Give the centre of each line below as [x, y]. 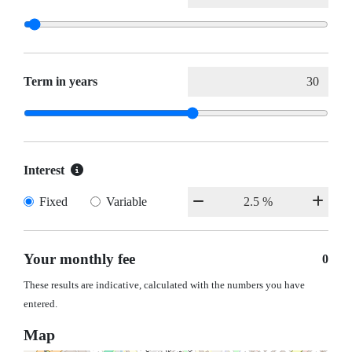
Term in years [60, 82]
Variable [126, 202]
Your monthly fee [79, 259]
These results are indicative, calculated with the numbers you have [164, 286]
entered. [40, 304]
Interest [44, 170]
